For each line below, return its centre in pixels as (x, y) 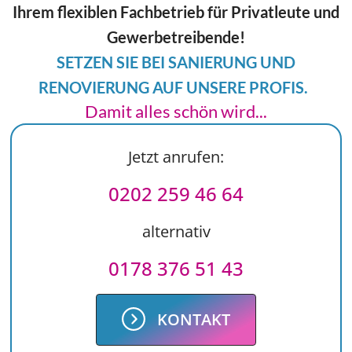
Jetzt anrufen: (176, 156)
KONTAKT (194, 320)
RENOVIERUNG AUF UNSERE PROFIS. (176, 87)
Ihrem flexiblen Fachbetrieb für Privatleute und (176, 11)
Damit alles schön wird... (176, 111)
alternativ (176, 231)
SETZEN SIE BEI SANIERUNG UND (176, 62)
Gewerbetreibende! (176, 37)
